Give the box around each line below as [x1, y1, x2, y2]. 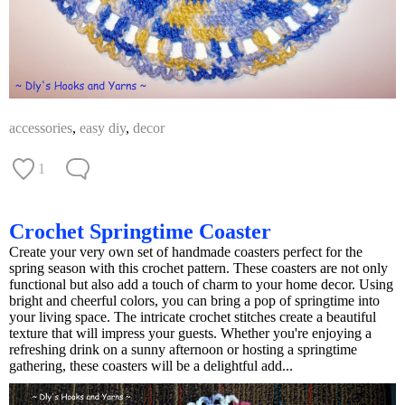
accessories [9, 120, 72, 137]
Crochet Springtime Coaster [9, 220, 271, 244]
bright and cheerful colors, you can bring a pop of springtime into [9, 293, 380, 309]
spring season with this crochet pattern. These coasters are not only [9, 260, 388, 277]
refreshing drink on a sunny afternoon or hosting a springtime [9, 342, 357, 358]
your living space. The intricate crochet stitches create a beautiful [9, 309, 376, 325]
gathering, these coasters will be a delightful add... [9, 358, 293, 374]
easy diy [80, 120, 126, 137]
